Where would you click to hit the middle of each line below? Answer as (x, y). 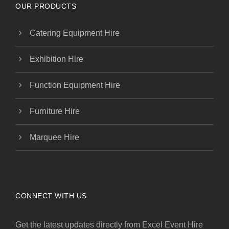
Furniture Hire (55, 111)
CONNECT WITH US (51, 196)
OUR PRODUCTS (46, 6)
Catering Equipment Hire (75, 33)
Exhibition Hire (56, 59)
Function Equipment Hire (75, 85)
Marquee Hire (54, 138)
